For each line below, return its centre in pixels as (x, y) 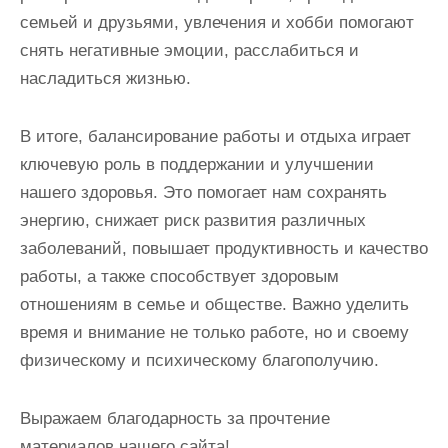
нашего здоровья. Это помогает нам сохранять (203, 193)
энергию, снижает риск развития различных (193, 221)
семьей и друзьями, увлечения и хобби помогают (217, 23)
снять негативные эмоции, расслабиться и (189, 51)
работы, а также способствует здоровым (179, 277)
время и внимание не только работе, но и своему (214, 333)
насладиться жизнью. (105, 79)
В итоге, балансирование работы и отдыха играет (215, 137)
